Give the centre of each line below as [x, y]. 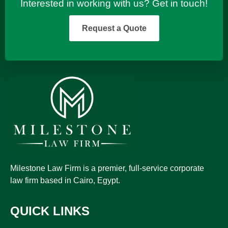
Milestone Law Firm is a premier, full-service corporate [107, 168]
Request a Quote [114, 28]
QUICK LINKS [50, 211]
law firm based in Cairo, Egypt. [66, 180]
